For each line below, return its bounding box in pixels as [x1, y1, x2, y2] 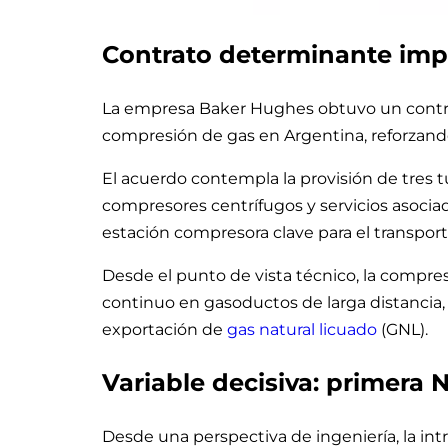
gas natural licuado [227, 320, 377, 340]
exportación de [102, 320, 227, 340]
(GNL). [377, 320, 428, 340]
